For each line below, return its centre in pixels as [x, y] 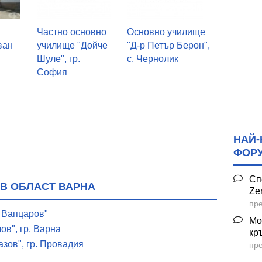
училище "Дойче [72, 45]
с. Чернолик [152, 58]
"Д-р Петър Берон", [168, 45]
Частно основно [71, 32]
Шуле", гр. [58, 58]
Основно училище [166, 32]
